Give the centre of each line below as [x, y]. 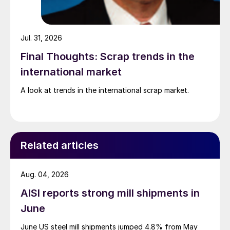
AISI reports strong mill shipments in [110, 193]
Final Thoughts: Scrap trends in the [108, 57]
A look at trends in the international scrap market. [105, 90]
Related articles [60, 146]
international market [71, 72]
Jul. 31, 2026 [41, 38]
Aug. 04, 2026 [45, 175]
